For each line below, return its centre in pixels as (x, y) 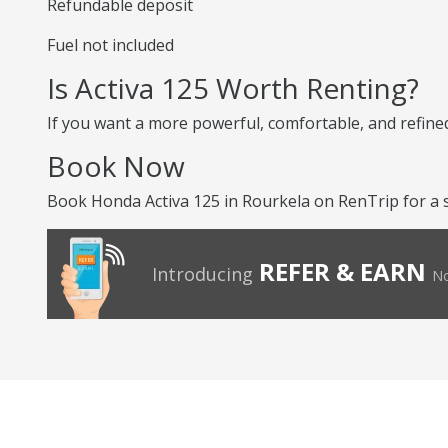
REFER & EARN (342, 271)
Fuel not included (110, 45)
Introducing (202, 274)
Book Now (116, 166)
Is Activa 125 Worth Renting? (233, 88)
